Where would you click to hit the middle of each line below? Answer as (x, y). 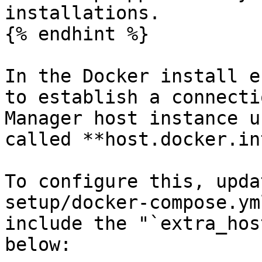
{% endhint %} (77, 34)
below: (38, 244)
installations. (82, 13)
